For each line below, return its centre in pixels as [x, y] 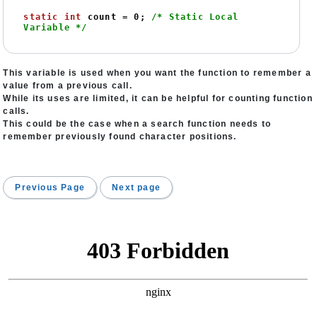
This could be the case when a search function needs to [137, 124]
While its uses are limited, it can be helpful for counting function [158, 98]
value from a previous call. [68, 86]
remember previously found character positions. [120, 137]
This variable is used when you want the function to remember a [157, 73]
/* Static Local [195, 17]
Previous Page [50, 188]
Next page [137, 188]
